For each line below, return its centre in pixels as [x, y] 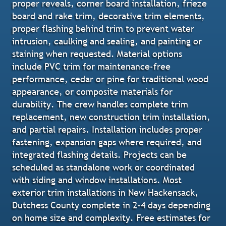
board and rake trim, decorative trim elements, [109, 16]
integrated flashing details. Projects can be [100, 154]
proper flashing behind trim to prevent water [103, 28]
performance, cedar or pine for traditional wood [110, 79]
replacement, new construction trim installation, [111, 117]
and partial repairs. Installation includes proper [107, 129]
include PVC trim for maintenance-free [92, 66]
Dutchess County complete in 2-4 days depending [111, 205]
